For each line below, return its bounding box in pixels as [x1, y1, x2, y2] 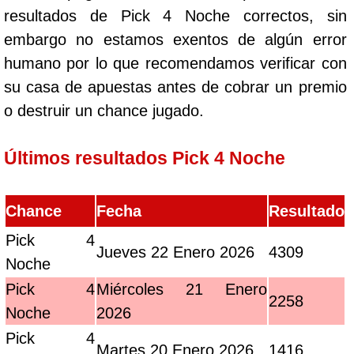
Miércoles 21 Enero [96, 281, 267, 298]
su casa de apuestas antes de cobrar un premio [4, 78, 347, 96]
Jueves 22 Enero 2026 [96, 243, 254, 261]
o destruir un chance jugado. [4, 102, 204, 119]
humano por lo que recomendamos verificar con [4, 55, 347, 72]
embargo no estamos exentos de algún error [4, 31, 347, 48]
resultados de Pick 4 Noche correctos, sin [4, 7, 347, 24]
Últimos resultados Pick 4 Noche [4, 148, 285, 168]
